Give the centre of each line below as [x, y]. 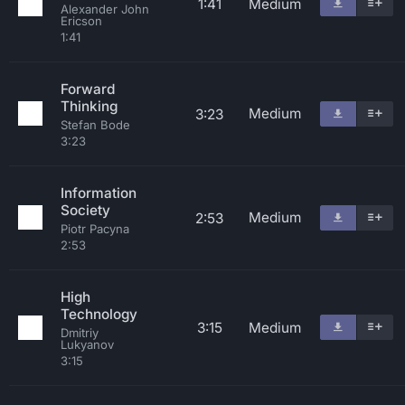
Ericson [81, 21]
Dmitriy [80, 333]
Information [99, 193]
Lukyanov [87, 344]
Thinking [89, 106]
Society [85, 210]
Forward [88, 89]
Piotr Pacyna [95, 229]
